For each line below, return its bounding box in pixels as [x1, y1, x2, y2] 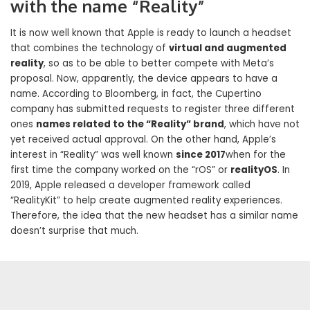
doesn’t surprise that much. [10, 224, 138, 237]
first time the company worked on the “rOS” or [10, 163, 230, 176]
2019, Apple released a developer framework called [10, 178, 250, 192]
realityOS [230, 163, 277, 176]
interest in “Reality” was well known [10, 147, 176, 161]
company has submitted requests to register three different [10, 102, 295, 116]
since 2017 [176, 147, 226, 161]
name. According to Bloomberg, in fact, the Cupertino [10, 86, 262, 100]
